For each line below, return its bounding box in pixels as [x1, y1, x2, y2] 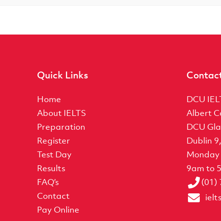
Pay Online [37, 204, 80, 215]
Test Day [37, 148, 72, 160]
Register [37, 135, 71, 146]
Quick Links [37, 69, 89, 81]
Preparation [37, 121, 86, 132]
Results [37, 162, 66, 174]
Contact [37, 190, 70, 201]
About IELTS [37, 107, 87, 118]
